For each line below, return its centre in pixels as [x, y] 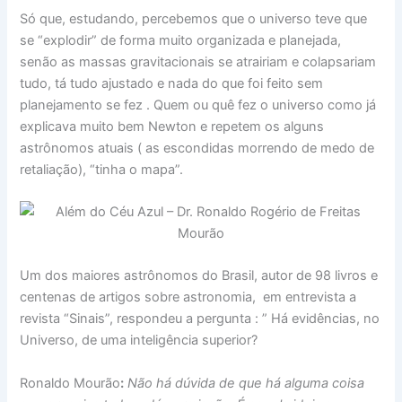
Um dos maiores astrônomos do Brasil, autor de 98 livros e [199, 276]
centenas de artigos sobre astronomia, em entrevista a [188, 297]
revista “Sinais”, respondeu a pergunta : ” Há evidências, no [200, 319]
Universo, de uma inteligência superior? [139, 341]
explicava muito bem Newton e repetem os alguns [172, 126]
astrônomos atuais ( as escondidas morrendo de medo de [197, 148]
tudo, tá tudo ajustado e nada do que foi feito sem [172, 83]
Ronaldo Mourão [70, 383]
